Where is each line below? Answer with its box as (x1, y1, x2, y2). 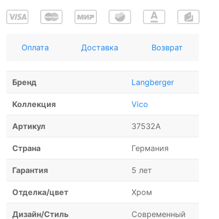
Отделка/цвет (12, 187, 69, 197)
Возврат (152, 43, 183, 53)
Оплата (21, 43, 49, 53)
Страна (12, 143, 41, 153)
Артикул (12, 121, 46, 131)
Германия (131, 143, 169, 153)
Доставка (81, 43, 118, 53)
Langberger (131, 77, 175, 88)
